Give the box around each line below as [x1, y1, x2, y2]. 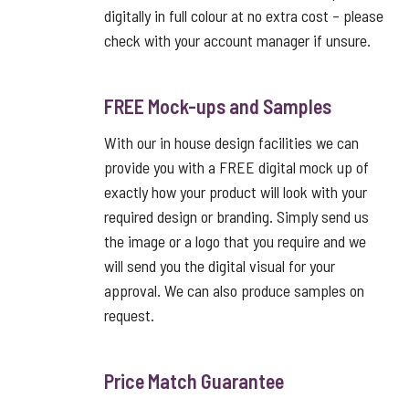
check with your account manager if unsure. [104, 30, 371, 50]
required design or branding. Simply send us [104, 206, 369, 226]
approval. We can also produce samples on [104, 280, 364, 300]
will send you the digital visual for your [104, 256, 335, 276]
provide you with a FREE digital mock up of [104, 157, 369, 177]
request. [104, 305, 154, 325]
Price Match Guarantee [104, 369, 284, 393]
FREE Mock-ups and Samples [104, 94, 331, 118]
